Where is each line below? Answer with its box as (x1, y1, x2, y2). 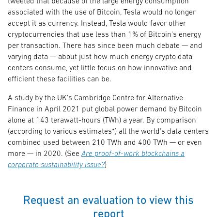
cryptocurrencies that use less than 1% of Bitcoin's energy (8, 30, 201, 38)
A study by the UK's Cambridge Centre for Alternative (8, 93, 183, 102)
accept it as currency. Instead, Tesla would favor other (8, 18, 186, 27)
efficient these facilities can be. (8, 74, 111, 83)
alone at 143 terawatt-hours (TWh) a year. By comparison (8, 115, 196, 124)
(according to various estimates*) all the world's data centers (8, 126, 209, 135)
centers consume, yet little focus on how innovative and (8, 63, 192, 72)
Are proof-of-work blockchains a (81, 149, 185, 157)
